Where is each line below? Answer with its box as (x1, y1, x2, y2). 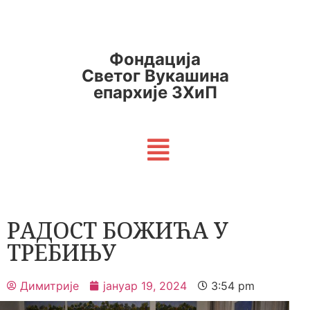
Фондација (109, 49, 201, 69)
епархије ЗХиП (93, 82, 217, 102)
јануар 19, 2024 (103, 279, 187, 293)
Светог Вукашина (81, 66, 229, 86)
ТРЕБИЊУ (7, 237, 116, 268)
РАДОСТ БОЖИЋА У (7, 215, 228, 246)
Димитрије (20, 279, 79, 293)
